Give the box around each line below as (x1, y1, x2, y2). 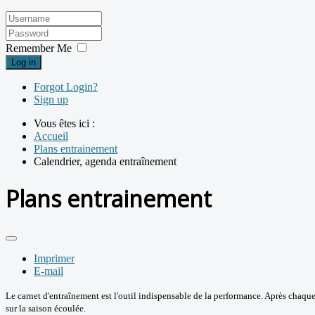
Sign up (34, 94, 68, 106)
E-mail (34, 265, 63, 278)
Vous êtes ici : (34, 117, 101, 130)
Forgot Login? (34, 81, 98, 94)
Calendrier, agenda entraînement (34, 155, 176, 168)
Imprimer (34, 252, 75, 265)
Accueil (34, 130, 68, 143)
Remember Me (6, 42, 72, 55)
